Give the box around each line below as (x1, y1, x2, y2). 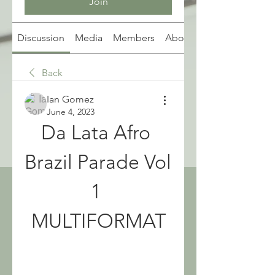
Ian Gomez (47, 93, 94, 105)
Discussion (17, 32, 65, 44)
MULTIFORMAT (31, 209, 166, 233)
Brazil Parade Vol (25, 150, 171, 174)
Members (112, 32, 155, 44)
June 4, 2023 (47, 106, 95, 117)
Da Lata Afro (41, 121, 150, 144)
